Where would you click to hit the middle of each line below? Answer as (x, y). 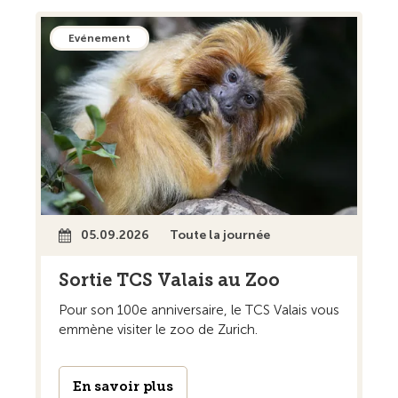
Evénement (99, 39)
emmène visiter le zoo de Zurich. (158, 329)
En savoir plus (123, 386)
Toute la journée (220, 235)
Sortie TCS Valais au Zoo (169, 279)
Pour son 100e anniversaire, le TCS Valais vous (199, 310)
